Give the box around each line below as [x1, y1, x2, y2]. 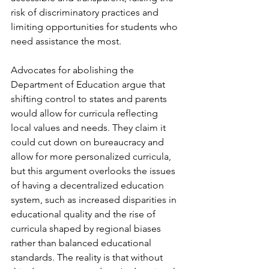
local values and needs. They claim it [11, 122, 168, 133]
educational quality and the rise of [11, 208, 158, 220]
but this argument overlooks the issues [11, 165, 178, 177]
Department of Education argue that [11, 79, 168, 90]
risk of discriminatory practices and [11, 7, 161, 18]
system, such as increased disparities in [11, 194, 179, 205]
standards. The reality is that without [11, 252, 165, 263]
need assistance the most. [11, 35, 121, 47]
